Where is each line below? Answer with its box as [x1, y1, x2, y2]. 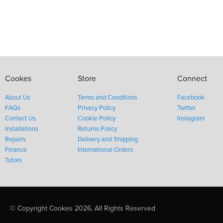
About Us [5, 94, 30, 102]
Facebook [177, 94, 205, 102]
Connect [177, 74, 207, 84]
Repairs [5, 135, 26, 143]
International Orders [78, 146, 133, 154]
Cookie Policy [78, 114, 115, 122]
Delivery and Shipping [78, 135, 138, 143]
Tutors [5, 156, 22, 164]
